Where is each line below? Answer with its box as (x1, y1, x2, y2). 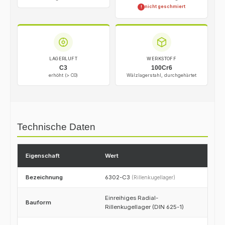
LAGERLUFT (49, 55, 78, 61)
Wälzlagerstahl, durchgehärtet (127, 72, 197, 78)
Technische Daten (17, 121, 95, 132)
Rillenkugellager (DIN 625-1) (104, 203, 184, 211)
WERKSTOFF (147, 55, 177, 61)
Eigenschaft (25, 152, 60, 160)
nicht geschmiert (145, 4, 186, 10)
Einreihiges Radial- (104, 194, 158, 202)
